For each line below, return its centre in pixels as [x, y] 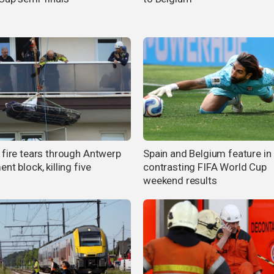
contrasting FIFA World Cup [205, 167]
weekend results [180, 181]
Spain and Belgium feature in [207, 154]
